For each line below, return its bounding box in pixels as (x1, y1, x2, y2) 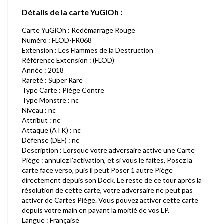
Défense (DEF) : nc (22, 136, 79, 144)
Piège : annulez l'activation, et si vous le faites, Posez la (22, 156, 192, 164)
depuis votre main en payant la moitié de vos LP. (22, 206, 169, 214)
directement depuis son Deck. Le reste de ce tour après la (22, 176, 202, 184)
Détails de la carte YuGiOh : (22, 7, 122, 17)
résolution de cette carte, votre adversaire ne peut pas (22, 186, 193, 194)
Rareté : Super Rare (22, 76, 83, 84)
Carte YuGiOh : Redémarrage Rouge (22, 26, 135, 34)
